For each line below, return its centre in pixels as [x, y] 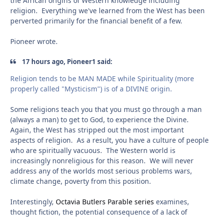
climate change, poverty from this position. [81, 181]
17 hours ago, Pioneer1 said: [67, 62]
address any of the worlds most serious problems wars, [101, 171]
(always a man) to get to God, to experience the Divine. [100, 119]
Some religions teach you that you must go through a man [106, 109]
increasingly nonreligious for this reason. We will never [102, 160]
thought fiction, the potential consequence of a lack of [99, 212]
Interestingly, [33, 201]
